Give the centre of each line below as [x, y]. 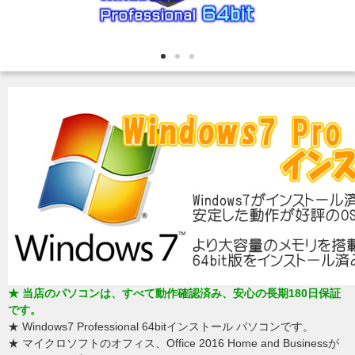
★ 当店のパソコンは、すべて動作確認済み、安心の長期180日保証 [174, 294]
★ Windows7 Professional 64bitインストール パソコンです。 [161, 327]
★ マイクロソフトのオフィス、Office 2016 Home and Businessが [174, 344]
